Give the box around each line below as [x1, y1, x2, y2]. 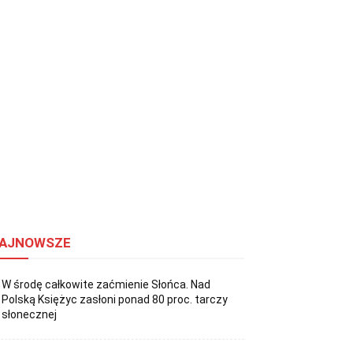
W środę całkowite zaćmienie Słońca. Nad [2, 278, 211, 292]
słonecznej [2, 308, 58, 321]
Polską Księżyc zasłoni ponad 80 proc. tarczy [2, 293, 229, 307]
